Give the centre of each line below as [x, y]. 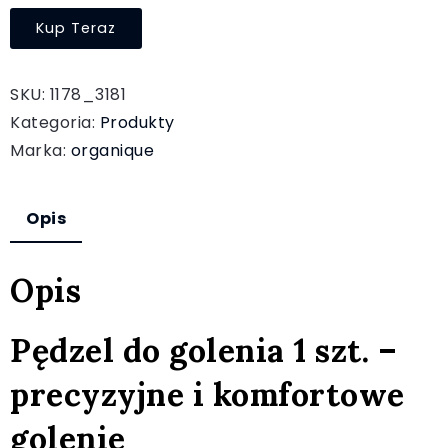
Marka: [40, 150]
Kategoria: [55, 122]
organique [112, 150]
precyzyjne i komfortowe [207, 394]
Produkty [137, 122]
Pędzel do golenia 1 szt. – [203, 350]
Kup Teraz [76, 28]
